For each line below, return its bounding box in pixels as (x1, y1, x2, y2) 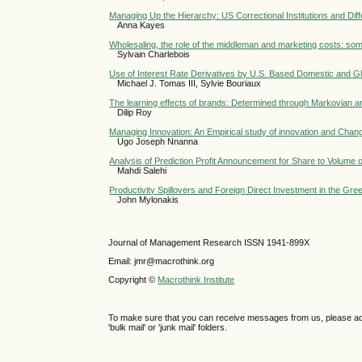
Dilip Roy (117, 107, 153, 117)
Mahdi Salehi (117, 165, 167, 175)
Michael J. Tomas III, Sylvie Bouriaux (117, 78, 262, 88)
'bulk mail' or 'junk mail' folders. (108, 322, 228, 332)
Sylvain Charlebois (117, 48, 191, 59)
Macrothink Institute (158, 275, 235, 285)
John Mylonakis (117, 194, 179, 204)
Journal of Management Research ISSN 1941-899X (108, 237, 310, 247)
